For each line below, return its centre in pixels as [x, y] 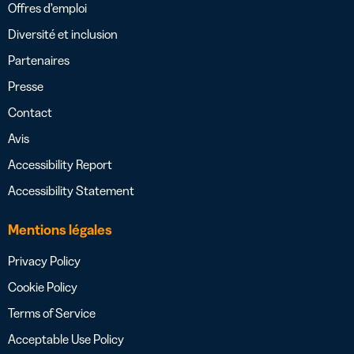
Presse [26, 87]
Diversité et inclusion [63, 34]
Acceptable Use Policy [66, 339]
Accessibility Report [60, 165]
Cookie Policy [43, 287]
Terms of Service [52, 313]
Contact [30, 113]
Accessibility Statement [71, 191]
